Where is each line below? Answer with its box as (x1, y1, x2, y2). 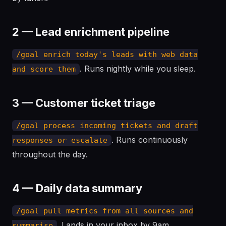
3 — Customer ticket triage (12, 96, 155, 109)
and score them (12, 65, 76, 74)
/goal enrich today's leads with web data (16, 50, 198, 59)
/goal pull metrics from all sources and (16, 206, 193, 215)
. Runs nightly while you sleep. (80, 64, 196, 74)
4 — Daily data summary (12, 182, 142, 195)
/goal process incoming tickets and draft (16, 121, 198, 130)
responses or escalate (12, 136, 107, 145)
